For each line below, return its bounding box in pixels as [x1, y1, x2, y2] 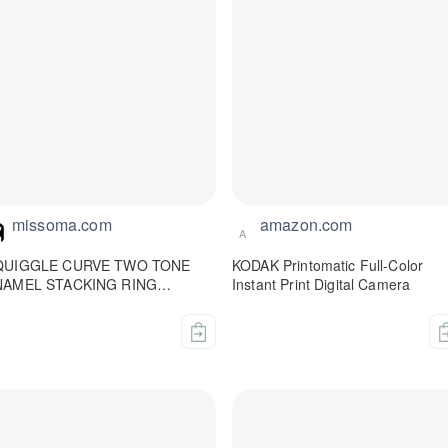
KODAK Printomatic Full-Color [232, 255, 424, 276]
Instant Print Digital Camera [232, 274, 411, 295]
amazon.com [260, 213, 353, 237]
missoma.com [12, 213, 112, 237]
